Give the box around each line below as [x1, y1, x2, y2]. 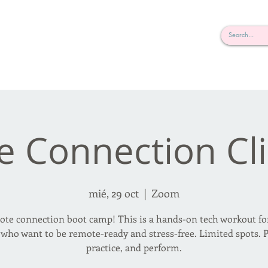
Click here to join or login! [106, 29, 203, 41]
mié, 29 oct [89, 186, 139, 200]
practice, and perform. [86, 241, 182, 254]
